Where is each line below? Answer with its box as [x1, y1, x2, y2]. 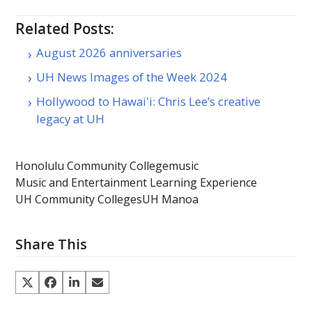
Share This [15, 234, 88, 253]
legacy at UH [36, 110, 105, 127]
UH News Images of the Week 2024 [36, 69, 228, 86]
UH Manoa [142, 191, 199, 207]
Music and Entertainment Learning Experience [15, 174, 258, 190]
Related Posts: [15, 18, 115, 38]
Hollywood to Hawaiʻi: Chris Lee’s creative [36, 93, 261, 109]
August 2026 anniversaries [36, 45, 182, 61]
